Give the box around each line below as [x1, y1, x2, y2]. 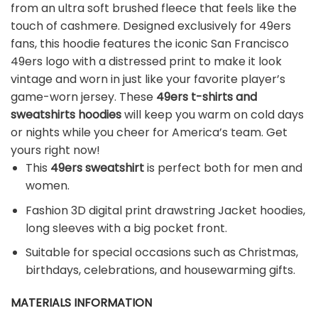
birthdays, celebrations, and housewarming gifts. [25, 262, 295, 279]
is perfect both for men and [143, 159, 302, 176]
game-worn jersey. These [11, 88, 156, 105]
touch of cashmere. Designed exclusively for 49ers [11, 17, 291, 34]
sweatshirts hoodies [11, 106, 121, 123]
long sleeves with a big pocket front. [25, 219, 227, 236]
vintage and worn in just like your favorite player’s [11, 70, 285, 87]
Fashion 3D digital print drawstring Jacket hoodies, [25, 202, 305, 219]
